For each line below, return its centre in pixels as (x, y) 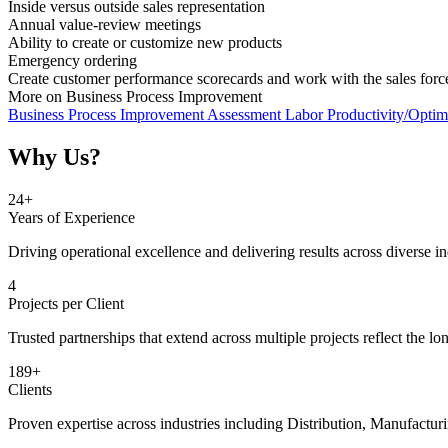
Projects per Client (66, 304)
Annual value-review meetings (104, 25)
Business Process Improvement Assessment (146, 115)
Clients (30, 390)
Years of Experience (71, 218)
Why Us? (54, 157)
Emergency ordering (72, 61)
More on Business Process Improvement (135, 97)
